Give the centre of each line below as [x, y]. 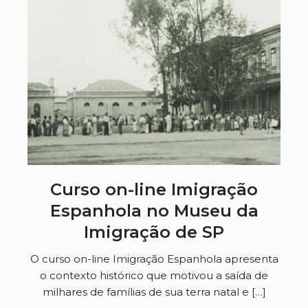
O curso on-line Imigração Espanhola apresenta [154, 259]
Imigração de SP [154, 232]
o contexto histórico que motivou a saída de [154, 276]
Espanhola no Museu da [154, 211]
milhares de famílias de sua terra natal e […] [154, 292]
